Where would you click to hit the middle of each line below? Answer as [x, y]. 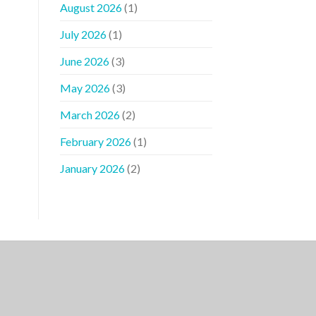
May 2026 [85, 88]
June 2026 [84, 61]
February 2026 [95, 142]
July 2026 [83, 35]
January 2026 [92, 169]
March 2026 [90, 115]
